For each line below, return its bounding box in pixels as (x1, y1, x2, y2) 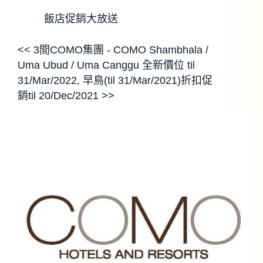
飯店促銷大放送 (44, 12, 118, 25)
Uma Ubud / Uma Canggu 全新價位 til (18, 59, 195, 71)
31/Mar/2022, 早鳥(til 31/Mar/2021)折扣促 (18, 74, 213, 86)
